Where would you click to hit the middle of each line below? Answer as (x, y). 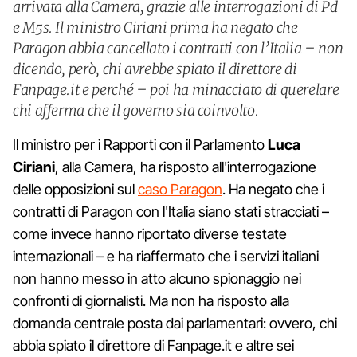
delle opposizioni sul (75, 189)
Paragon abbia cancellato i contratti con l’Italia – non (178, 48)
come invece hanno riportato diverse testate (150, 234)
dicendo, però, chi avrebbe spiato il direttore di (155, 69)
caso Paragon (180, 189)
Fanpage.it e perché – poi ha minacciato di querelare (176, 90)
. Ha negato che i (273, 189)
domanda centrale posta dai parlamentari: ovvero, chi (175, 323)
